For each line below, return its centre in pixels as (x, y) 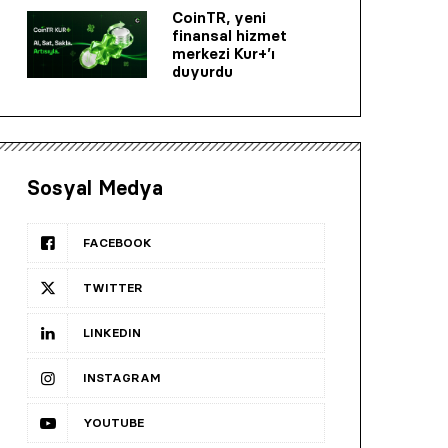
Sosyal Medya (95, 187)
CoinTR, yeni (219, 17)
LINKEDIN (112, 332)
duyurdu (202, 71)
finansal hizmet (229, 35)
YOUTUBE (113, 422)
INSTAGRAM (122, 377)
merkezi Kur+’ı (223, 53)
